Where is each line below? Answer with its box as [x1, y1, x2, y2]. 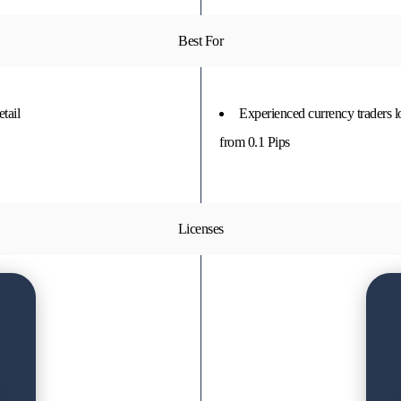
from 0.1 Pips [219, 134, 290, 149]
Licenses [177, 221, 224, 236]
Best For [178, 33, 223, 48]
